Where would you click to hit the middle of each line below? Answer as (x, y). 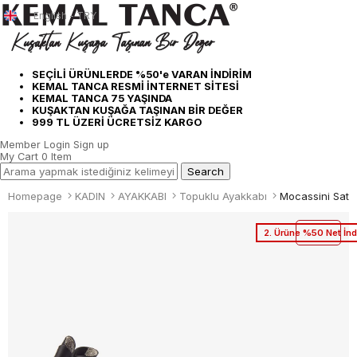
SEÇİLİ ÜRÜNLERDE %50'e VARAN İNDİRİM (142, 74)
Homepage (35, 196)
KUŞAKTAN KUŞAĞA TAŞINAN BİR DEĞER (137, 110)
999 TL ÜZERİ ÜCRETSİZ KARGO (117, 122)
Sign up (91, 144)
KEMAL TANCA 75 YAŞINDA (102, 98)
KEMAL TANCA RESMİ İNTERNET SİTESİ (135, 86)
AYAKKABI (142, 196)
